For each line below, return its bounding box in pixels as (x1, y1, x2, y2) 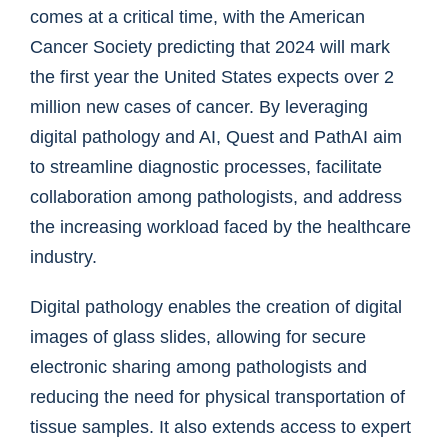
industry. (30, 247, 97, 268)
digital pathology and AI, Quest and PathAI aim (30, 127, 402, 148)
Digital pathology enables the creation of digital (30, 297, 402, 318)
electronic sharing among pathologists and (30, 357, 367, 378)
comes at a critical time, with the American (30, 7, 365, 28)
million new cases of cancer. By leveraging (30, 97, 368, 118)
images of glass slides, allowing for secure (30, 327, 366, 348)
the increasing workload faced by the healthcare (30, 217, 411, 238)
